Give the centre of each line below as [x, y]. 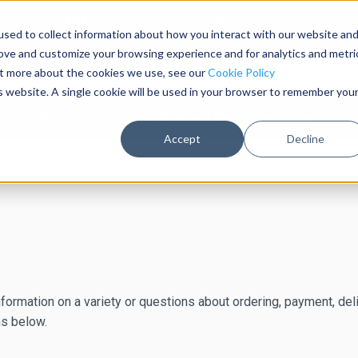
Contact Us [123, 18]
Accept [183, 138]
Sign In [225, 18]
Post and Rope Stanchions [236, 119]
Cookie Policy [241, 72]
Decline [305, 138]
